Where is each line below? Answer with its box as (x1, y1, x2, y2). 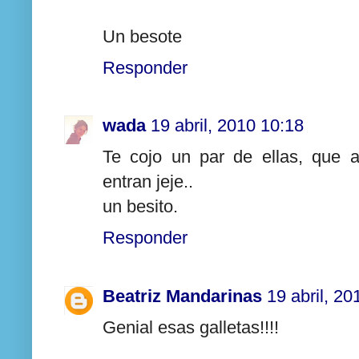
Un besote (103, 26, 182, 46)
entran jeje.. (103, 171, 193, 192)
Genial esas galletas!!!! (103, 317, 279, 337)
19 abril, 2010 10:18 (151, 115, 304, 136)
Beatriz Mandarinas (103, 285, 262, 306)
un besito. (103, 196, 178, 217)
